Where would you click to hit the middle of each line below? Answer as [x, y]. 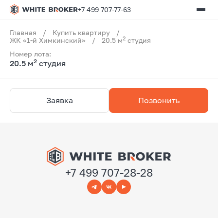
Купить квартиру [81, 32]
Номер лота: [30, 54]
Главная [23, 32]
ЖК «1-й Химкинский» [48, 40]
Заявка [59, 100]
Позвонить [159, 100]
